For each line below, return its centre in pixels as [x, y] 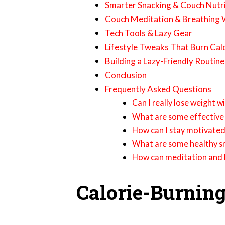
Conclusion [126, 75]
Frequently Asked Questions [158, 89]
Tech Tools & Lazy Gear [149, 33]
